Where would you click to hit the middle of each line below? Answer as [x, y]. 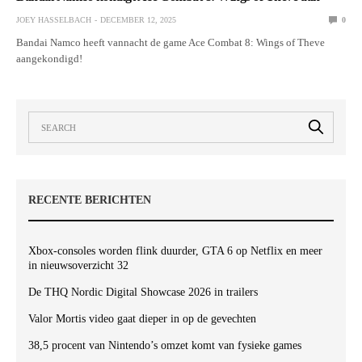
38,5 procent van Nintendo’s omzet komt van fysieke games [165, 345]
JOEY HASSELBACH [54, 19]
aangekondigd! [49, 58]
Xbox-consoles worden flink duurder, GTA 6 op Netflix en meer [175, 250]
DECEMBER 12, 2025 [138, 19]
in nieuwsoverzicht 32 [78, 265]
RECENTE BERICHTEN [90, 200]
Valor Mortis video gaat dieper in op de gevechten [142, 318]
